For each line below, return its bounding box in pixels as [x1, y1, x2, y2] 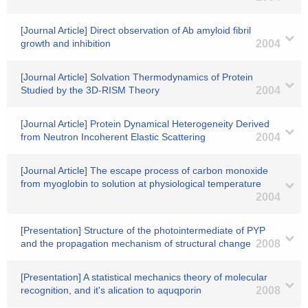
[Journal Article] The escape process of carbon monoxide [21, 165, 268, 176]
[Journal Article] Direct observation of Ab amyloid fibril [21, 25, 251, 36]
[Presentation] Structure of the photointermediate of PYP [21, 225, 265, 236]
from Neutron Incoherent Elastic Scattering [21, 131, 206, 142]
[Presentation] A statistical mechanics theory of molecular [21, 272, 267, 283]
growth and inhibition [21, 38, 111, 49]
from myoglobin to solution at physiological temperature [21, 178, 261, 189]
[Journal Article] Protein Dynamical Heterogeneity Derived [21, 118, 269, 129]
